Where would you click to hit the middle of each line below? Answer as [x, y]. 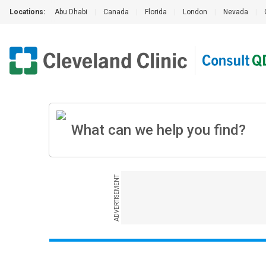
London [195, 12]
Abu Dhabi [71, 12]
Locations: [27, 12]
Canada [116, 12]
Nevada [236, 12]
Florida [156, 12]
